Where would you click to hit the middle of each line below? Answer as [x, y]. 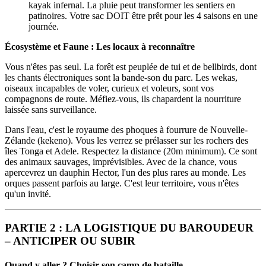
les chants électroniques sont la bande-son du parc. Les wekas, [121, 78]
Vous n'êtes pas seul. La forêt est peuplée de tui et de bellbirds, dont [131, 67]
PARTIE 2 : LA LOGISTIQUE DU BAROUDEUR [129, 227]
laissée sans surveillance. [51, 110]
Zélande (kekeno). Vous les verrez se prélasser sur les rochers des [126, 141]
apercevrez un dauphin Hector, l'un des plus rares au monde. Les [125, 173]
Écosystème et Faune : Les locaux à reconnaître [100, 47]
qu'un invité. [28, 194]
